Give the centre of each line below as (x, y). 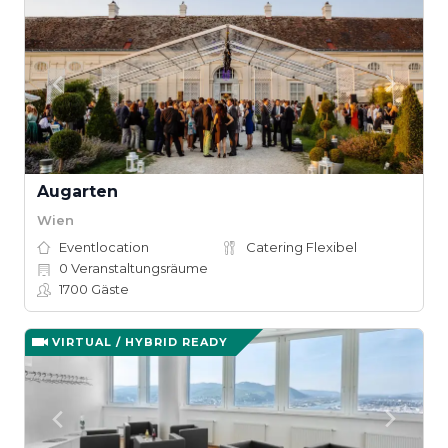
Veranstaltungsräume (138, 268)
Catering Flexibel (301, 247)
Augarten (77, 191)
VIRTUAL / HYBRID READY (140, 342)
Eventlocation (104, 247)
